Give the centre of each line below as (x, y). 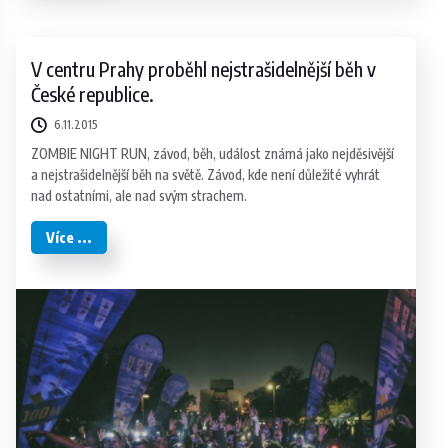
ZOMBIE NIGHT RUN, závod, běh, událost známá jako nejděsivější (213, 153)
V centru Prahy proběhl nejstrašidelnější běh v (204, 68)
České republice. (93, 93)
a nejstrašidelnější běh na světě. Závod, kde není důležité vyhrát (206, 174)
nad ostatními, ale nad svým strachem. (139, 195)
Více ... (69, 237)
